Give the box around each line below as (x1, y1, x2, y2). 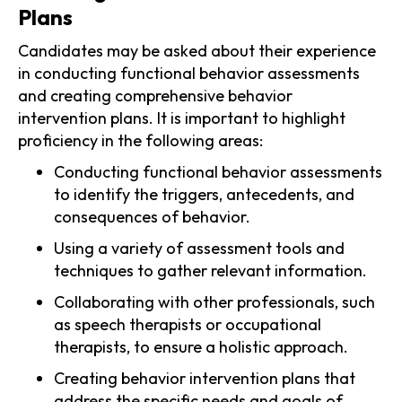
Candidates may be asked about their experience (18, 39, 376, 61)
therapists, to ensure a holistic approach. (54, 336, 348, 357)
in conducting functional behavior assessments (18, 62, 360, 83)
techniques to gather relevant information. (54, 259, 367, 281)
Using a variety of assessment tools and (54, 237, 345, 258)
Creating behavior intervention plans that (54, 367, 355, 389)
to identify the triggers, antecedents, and (54, 183, 354, 205)
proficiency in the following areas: (18, 129, 263, 151)
